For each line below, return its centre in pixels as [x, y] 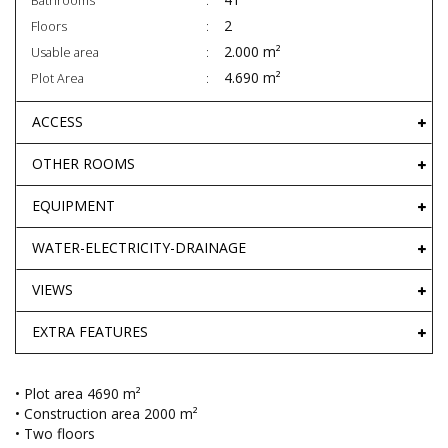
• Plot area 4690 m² [78, 394]
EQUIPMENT [73, 206]
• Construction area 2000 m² [106, 414]
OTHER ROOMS [83, 164]
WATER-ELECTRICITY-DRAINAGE [139, 248]
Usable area [65, 53]
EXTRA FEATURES [90, 332]
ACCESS [57, 122]
